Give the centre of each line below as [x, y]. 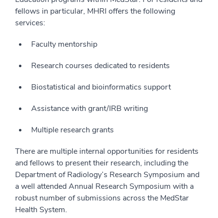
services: [30, 23]
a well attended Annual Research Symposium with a [104, 186]
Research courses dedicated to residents [100, 65]
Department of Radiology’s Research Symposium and [107, 174]
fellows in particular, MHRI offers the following [95, 11]
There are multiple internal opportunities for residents [107, 151]
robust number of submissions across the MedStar [102, 198]
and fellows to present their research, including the [102, 163]
